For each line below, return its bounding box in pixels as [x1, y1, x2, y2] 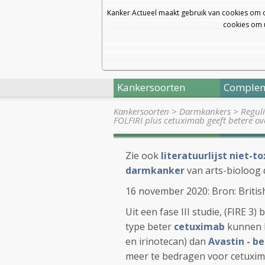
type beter [125, 220, 174, 233]
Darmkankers [179, 105, 231, 117]
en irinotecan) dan [125, 235, 208, 248]
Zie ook [125, 149, 161, 162]
